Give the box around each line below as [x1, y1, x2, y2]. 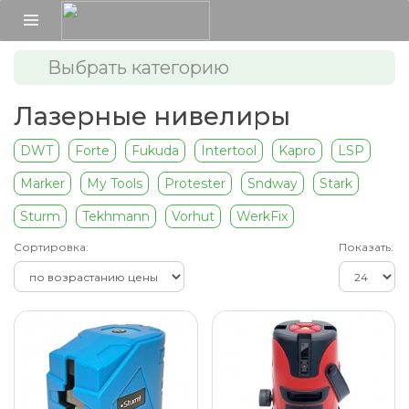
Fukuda [131, 142, 179, 159]
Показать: [339, 240, 393, 254]
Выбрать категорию [47, 57, 229, 79]
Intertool [201, 142, 257, 159]
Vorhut [172, 208, 215, 225]
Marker [20, 175, 65, 192]
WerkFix [236, 208, 288, 225]
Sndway [247, 175, 298, 192]
